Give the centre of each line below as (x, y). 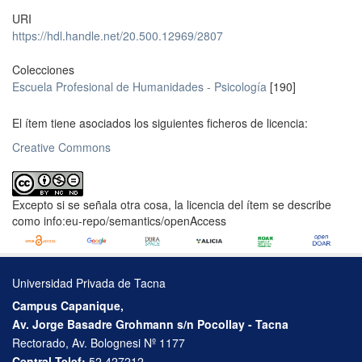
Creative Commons (61, 147)
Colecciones (43, 70)
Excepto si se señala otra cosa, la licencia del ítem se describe (172, 205)
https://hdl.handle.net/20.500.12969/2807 (118, 36)
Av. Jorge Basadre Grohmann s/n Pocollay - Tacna (150, 324)
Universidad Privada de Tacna (89, 283)
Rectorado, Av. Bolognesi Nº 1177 (99, 343)
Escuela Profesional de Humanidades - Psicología (139, 87)
